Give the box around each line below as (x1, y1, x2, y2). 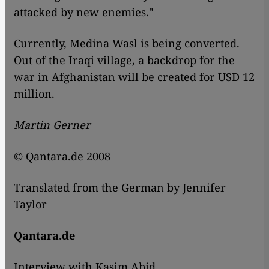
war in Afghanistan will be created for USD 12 (14, 70, 255, 85)
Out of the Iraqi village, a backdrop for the (14, 53, 235, 68)
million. (14, 86, 55, 101)
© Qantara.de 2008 (14, 149, 110, 164)
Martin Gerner (14, 118, 91, 133)
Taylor (14, 197, 47, 212)
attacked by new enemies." (14, 5, 153, 20)
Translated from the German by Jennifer (14, 180, 226, 195)
